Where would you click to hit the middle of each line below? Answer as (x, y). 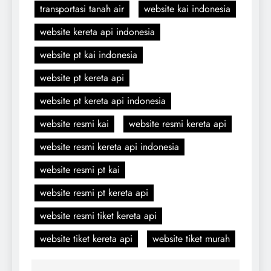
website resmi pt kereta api (94, 192)
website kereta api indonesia (97, 31)
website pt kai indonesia (89, 54)
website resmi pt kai (80, 169)
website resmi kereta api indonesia (109, 146)
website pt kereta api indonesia (103, 100)
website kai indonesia (187, 8)
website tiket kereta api (86, 238)
